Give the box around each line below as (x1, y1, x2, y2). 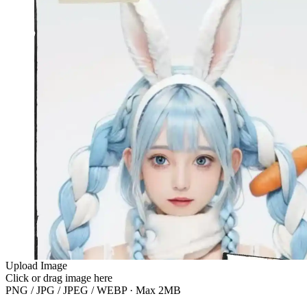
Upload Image (5, 259, 67, 271)
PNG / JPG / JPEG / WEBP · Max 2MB (5, 284, 181, 296)
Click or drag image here (5, 271, 112, 284)
